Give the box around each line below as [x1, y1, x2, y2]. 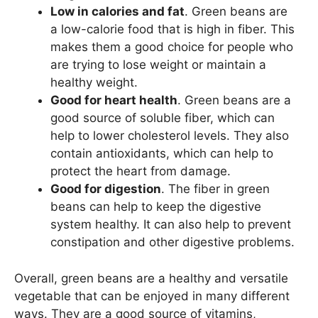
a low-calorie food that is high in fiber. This [50, 22, 295, 36]
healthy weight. [50, 75, 138, 89]
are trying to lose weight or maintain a [50, 57, 266, 72]
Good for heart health [50, 93, 177, 107]
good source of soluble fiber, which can [50, 111, 275, 125]
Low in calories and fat [50, 4, 185, 18]
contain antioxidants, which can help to [50, 146, 273, 160]
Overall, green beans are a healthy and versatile [14, 270, 288, 285]
